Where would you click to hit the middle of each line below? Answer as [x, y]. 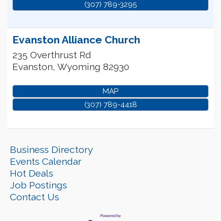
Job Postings [38, 185]
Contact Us [35, 197]
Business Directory [51, 149]
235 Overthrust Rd [52, 55]
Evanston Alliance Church [76, 40]
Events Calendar [46, 161]
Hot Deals [32, 173]
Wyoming [79, 67]
